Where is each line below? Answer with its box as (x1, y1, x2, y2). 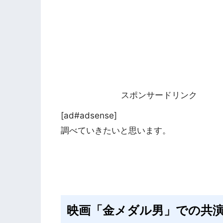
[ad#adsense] (61, 110, 117, 120)
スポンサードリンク (120, 89, 200, 100)
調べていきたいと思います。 (61, 124, 171, 135)
